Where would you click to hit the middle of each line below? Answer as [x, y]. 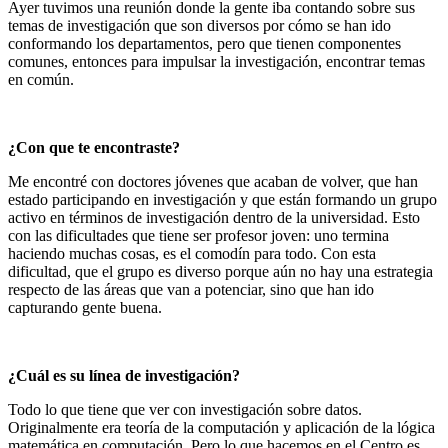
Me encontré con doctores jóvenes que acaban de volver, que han [213, 181]
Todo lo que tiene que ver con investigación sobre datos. [185, 409]
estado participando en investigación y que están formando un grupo [222, 199]
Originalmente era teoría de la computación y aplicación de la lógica [221, 427]
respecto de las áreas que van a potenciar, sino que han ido [191, 289]
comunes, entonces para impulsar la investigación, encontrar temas [216, 61]
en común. [41, 79]
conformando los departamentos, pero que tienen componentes [204, 43]
